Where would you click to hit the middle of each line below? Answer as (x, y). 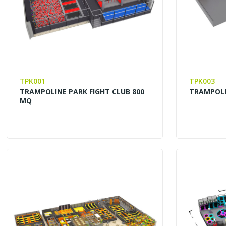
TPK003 (202, 81)
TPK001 (33, 81)
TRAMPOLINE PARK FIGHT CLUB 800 (82, 91)
